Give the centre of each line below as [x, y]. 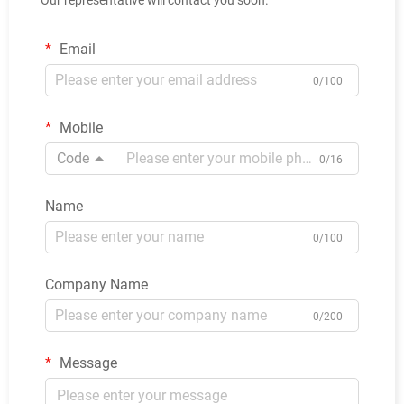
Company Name [96, 284]
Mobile [79, 127]
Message [87, 363]
